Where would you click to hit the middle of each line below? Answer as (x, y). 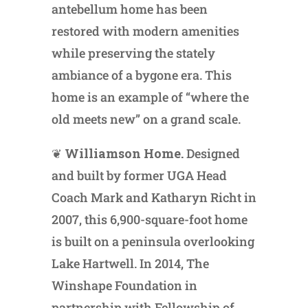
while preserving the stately (133, 53)
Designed (213, 153)
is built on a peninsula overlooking (153, 241)
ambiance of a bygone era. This (141, 75)
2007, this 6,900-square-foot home (149, 219)
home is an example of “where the (150, 97)
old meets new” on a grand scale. (146, 119)
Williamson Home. (125, 153)
